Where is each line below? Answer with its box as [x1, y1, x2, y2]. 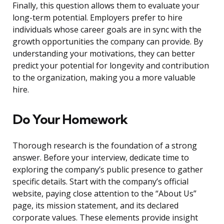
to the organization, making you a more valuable [12, 72, 195, 83]
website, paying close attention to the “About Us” [12, 188, 196, 199]
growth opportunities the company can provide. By [12, 36, 203, 47]
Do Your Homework [12, 111, 127, 128]
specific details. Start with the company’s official [12, 176, 188, 187]
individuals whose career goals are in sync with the [12, 24, 201, 35]
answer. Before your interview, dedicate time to [12, 152, 189, 163]
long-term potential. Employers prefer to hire [12, 12, 182, 23]
